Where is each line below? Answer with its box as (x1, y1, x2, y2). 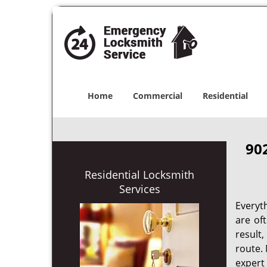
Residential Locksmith (85, 167, 194, 182)
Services (119, 182, 160, 196)
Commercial (133, 90, 182, 101)
